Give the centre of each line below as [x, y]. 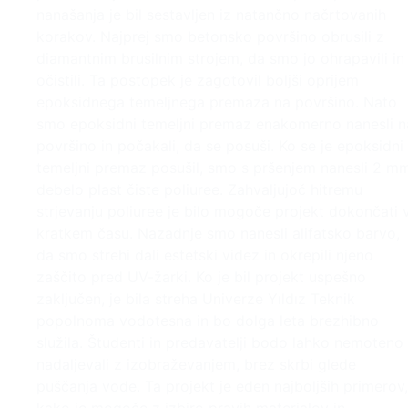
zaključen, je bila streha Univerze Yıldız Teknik [196, 299]
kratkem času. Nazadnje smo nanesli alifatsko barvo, [218, 234]
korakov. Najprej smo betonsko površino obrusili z [210, 37]
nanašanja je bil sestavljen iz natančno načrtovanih [211, 15]
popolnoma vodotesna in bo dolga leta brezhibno [208, 321]
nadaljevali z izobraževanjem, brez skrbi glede [196, 365]
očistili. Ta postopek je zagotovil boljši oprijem [198, 81]
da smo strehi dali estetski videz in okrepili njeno [205, 255]
